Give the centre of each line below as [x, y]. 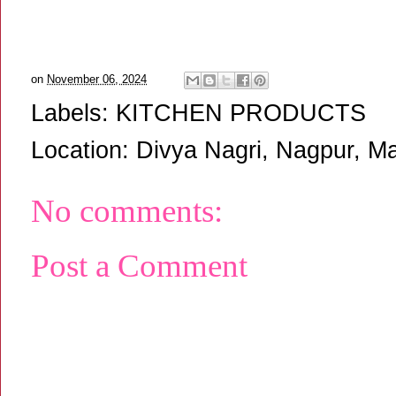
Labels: [73, 113]
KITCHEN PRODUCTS [241, 113]
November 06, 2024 [97, 80]
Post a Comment [139, 266]
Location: [84, 150]
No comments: [127, 210]
